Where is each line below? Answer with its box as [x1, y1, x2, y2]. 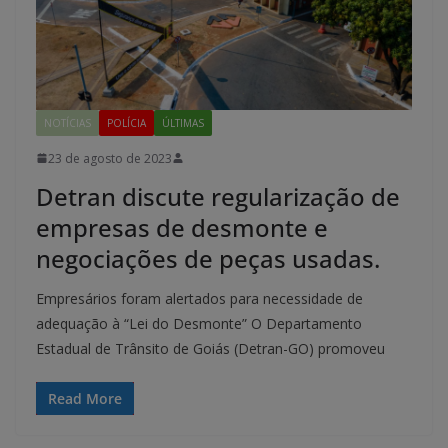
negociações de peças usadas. [36, 241, 380, 275]
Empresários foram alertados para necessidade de [36, 288, 363, 308]
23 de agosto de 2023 [48, 149, 172, 167]
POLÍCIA [107, 115, 146, 130]
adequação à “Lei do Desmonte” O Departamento [36, 313, 362, 333]
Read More [48, 388, 122, 408]
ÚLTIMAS [162, 115, 204, 130]
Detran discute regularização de [36, 179, 400, 213]
